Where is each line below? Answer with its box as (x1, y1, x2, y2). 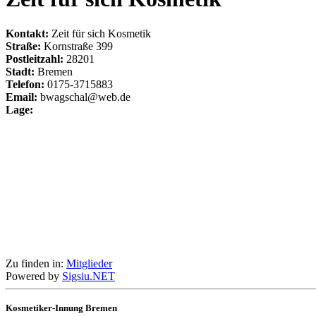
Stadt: (6, 65, 37, 78)
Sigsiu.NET (62, 269, 115, 282)
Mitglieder (66, 257, 112, 269)
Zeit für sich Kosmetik (51, 27, 151, 39)
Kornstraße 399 (44, 39, 113, 52)
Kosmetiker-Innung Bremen (6, 302, 117, 313)
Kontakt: (6, 27, 51, 39)
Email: (6, 90, 40, 103)
